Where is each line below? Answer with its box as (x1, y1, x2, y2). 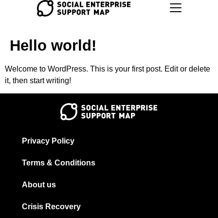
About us (22, 181, 56, 189)
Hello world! (10, 37, 96, 54)
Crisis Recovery (22, 202, 81, 211)
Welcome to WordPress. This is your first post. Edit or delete (5, 65, 210, 73)
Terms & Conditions (22, 159, 95, 167)
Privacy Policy (22, 137, 74, 145)
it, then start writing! (5, 76, 71, 85)
